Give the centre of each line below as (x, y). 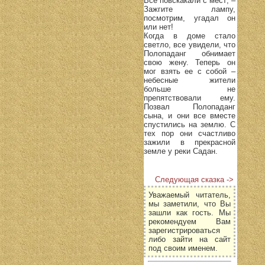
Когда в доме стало (190, 35)
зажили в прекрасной (190, 142)
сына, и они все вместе (190, 115)
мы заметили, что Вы (190, 203)
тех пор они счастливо (190, 133)
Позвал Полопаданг (190, 106)
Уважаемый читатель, (190, 195)
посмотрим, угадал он (190, 18)
